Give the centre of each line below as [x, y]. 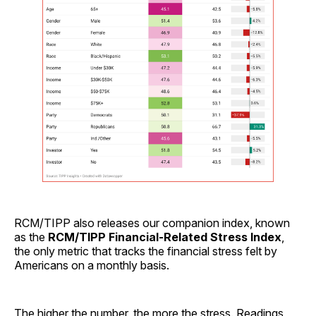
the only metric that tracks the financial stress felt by [146, 251]
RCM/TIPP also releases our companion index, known [152, 223]
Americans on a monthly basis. [92, 266]
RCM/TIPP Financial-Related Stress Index [165, 237]
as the [31, 237]
